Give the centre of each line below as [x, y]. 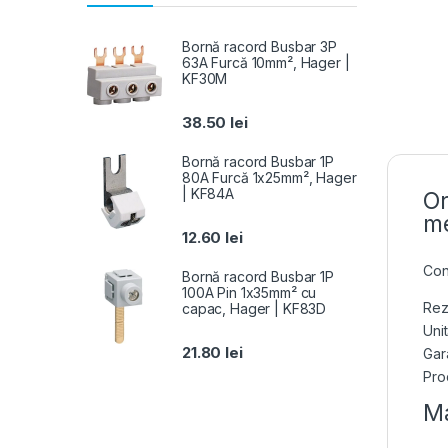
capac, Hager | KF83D [254, 308]
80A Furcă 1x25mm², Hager [269, 177]
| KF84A [208, 193]
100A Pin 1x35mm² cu [249, 292]
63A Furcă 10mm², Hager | [266, 62]
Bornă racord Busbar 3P [259, 46]
